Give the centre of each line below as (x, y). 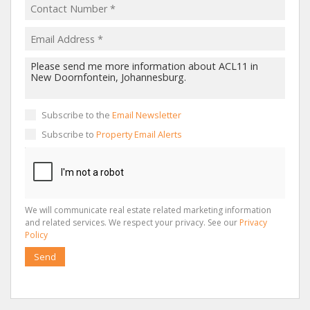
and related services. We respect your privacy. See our (132, 222)
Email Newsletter (147, 115)
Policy (36, 235)
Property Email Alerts (139, 134)
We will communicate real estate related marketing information (148, 210)
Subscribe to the (77, 115)
